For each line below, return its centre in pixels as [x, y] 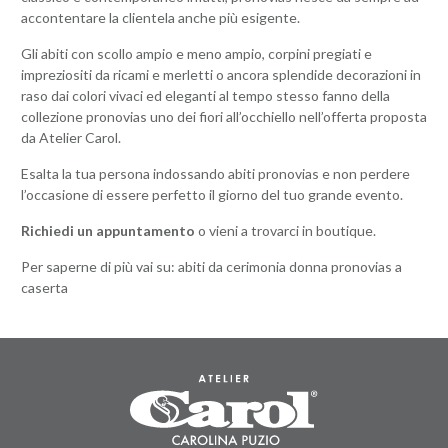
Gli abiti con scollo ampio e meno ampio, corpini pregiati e [196, 53]
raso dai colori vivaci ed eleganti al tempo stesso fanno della [205, 95]
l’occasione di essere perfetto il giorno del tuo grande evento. [211, 194]
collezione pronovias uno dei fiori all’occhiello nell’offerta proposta [223, 116]
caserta [44, 287]
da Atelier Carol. [70, 137]
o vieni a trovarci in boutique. [285, 230]
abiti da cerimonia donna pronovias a [288, 266]
